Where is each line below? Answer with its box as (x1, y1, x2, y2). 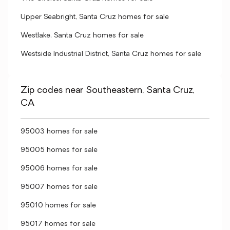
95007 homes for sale (21, 183, 98, 191)
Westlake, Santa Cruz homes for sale (21, 32, 144, 40)
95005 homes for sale (21, 146, 98, 154)
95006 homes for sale (21, 165, 98, 172)
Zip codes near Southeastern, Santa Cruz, (21, 86, 194, 95)
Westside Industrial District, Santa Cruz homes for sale (21, 50, 201, 58)
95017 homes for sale (21, 220, 95, 228)
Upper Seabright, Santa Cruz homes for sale (21, 13, 169, 21)
